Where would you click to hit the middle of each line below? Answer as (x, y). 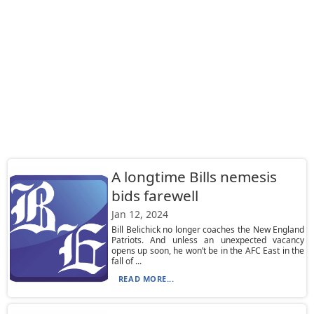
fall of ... (126, 261)
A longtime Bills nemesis (194, 177)
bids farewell (155, 196)
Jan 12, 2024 (139, 214)
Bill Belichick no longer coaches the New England (208, 230)
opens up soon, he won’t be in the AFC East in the (208, 251)
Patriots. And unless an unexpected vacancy (208, 240)
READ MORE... (146, 279)
